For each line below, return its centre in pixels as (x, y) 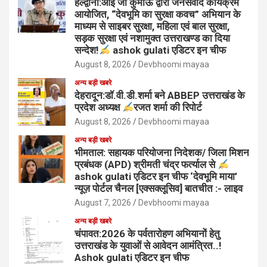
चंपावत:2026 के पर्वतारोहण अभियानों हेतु (147, 234)
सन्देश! (87, 50)
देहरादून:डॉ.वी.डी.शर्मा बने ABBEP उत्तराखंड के (160, 96)
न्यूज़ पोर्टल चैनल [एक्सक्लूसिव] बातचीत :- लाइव (159, 189)
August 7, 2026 (103, 203)
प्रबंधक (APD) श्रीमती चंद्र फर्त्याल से (146, 165)
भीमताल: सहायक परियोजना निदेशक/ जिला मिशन (162, 153)
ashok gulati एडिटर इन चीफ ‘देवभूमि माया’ (156, 177)
